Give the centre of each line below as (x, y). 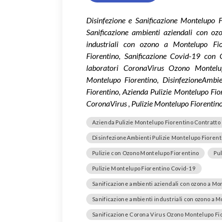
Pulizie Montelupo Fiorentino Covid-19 (144, 168)
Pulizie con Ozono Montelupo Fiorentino (146, 153)
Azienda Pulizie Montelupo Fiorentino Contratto (156, 122)
